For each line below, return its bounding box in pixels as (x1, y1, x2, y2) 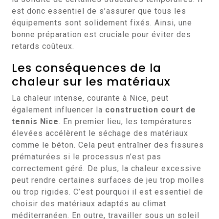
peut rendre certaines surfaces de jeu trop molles (12, 175, 204, 185)
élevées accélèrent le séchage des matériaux (12, 129, 188, 138)
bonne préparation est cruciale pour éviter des (12, 30, 191, 39)
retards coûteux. (12, 42, 74, 51)
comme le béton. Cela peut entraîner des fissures (12, 140, 204, 150)
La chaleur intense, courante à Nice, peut (12, 93, 169, 103)
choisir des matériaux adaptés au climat (12, 199, 166, 208)
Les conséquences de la (12, 60, 161, 76)
